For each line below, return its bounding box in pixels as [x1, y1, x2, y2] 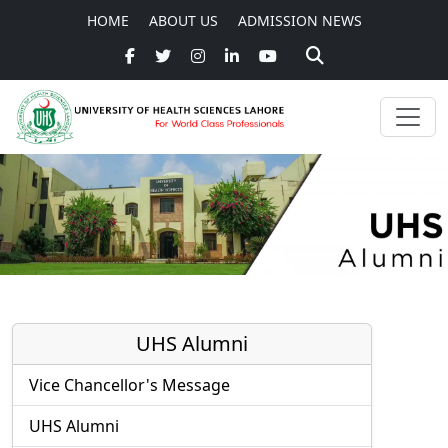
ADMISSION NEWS [237, 11, 362, 30]
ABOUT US [148, 11, 218, 30]
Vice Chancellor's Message [29, 373, 230, 396]
